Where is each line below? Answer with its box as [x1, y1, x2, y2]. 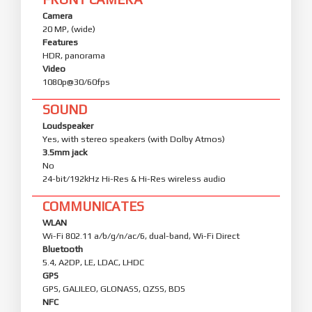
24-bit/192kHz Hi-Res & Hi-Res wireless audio [42, 173, 226, 184]
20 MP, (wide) [42, 23, 95, 34]
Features [42, 36, 78, 47]
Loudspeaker [42, 120, 93, 131]
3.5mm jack [42, 146, 87, 157]
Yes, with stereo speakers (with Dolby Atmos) [42, 133, 225, 144]
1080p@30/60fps [42, 76, 110, 87]
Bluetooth [42, 243, 83, 254]
